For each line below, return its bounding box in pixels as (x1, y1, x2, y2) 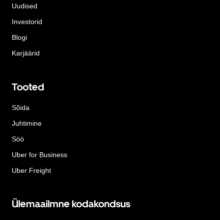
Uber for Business (12, 150, 67, 159)
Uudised (12, 2, 37, 10)
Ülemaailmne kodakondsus (12, 198, 130, 210)
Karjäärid (12, 49, 40, 57)
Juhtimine (12, 119, 42, 127)
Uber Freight (12, 166, 51, 174)
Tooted (12, 81, 44, 93)
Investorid (12, 18, 42, 26)
